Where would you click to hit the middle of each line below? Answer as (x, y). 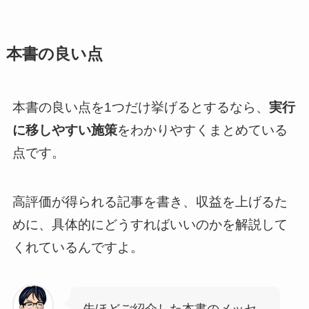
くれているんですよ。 (78, 247)
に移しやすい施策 (64, 130)
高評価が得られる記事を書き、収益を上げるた (150, 201)
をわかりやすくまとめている (202, 130)
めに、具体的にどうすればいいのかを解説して (150, 224)
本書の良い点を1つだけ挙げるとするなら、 (140, 108)
